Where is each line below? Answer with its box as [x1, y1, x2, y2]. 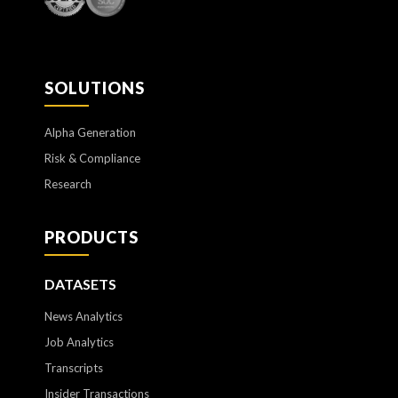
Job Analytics [44, 335, 114, 350]
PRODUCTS [44, 227, 139, 248]
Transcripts [44, 361, 103, 376]
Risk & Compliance [44, 151, 140, 166]
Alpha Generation [44, 125, 136, 140]
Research [44, 177, 92, 192]
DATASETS [44, 275, 116, 293]
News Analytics [44, 309, 123, 324]
